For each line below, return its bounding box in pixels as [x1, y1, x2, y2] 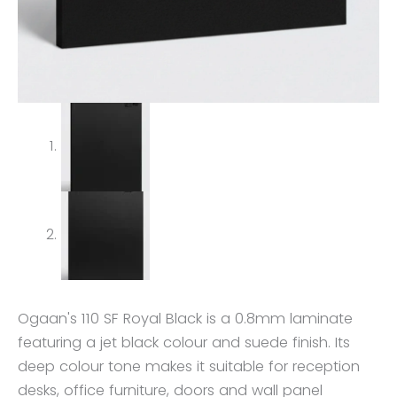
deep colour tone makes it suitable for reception [18, 355, 360, 377]
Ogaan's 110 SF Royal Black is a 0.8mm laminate [18, 307, 353, 329]
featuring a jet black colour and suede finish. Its [18, 331, 350, 353]
